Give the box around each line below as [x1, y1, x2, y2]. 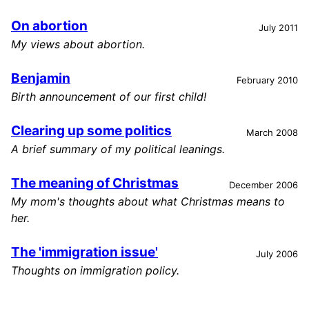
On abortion [11, 18, 88, 34]
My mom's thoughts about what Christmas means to [11, 195, 285, 208]
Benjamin [11, 70, 70, 86]
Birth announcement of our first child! [11, 90, 206, 103]
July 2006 [256, 248, 298, 259]
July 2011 [259, 21, 298, 33]
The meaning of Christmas [11, 175, 179, 191]
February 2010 [237, 74, 298, 86]
